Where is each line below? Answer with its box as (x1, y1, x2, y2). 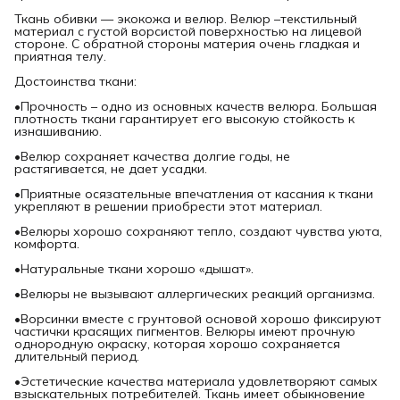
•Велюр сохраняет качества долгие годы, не (14, 148, 290, 165)
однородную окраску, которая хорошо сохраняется (14, 336, 340, 353)
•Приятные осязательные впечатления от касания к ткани (14, 186, 373, 203)
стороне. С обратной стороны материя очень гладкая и (14, 36, 360, 53)
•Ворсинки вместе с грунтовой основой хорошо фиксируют (14, 311, 381, 328)
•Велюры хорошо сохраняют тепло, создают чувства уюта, (14, 223, 382, 240)
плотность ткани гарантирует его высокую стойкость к (14, 111, 354, 128)
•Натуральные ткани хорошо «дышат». (14, 261, 254, 278)
